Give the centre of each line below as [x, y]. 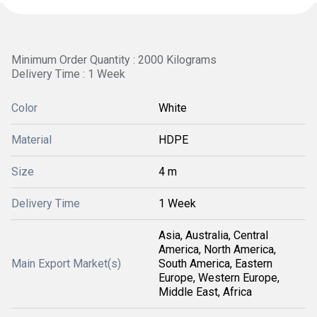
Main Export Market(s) [66, 264]
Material [31, 140]
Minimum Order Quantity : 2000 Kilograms [114, 60]
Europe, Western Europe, [219, 278]
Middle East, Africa [205, 292]
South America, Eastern [215, 264]
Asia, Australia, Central [213, 235]
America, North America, [217, 249]
